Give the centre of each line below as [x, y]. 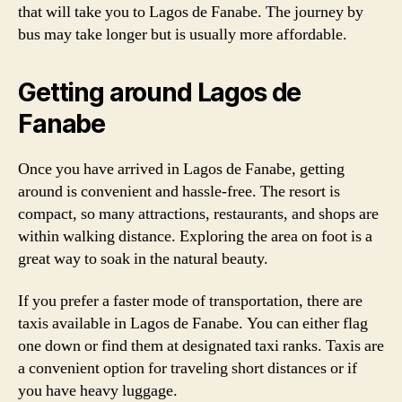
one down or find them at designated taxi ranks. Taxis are [201, 346]
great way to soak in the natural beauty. [143, 258]
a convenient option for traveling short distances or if [188, 368]
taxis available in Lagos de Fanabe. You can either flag [193, 323]
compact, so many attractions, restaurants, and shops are [198, 214]
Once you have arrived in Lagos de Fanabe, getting [181, 169]
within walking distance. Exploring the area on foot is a [195, 236]
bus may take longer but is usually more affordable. [183, 34]
